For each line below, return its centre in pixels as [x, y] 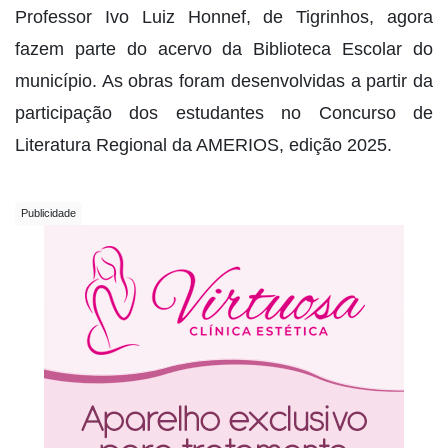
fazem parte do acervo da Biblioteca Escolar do [224, 48]
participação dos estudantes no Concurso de [224, 112]
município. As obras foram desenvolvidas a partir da [224, 80]
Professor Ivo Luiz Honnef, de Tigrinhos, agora [224, 16]
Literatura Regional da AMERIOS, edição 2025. [203, 144]
